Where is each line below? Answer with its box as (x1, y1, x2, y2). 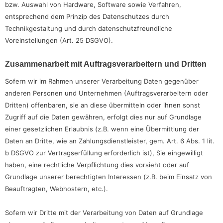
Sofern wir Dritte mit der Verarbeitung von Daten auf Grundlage (5, 209, 203, 217)
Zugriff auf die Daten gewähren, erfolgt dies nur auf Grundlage (5, 113, 202, 121)
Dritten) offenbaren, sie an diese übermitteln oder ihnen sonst (5, 101, 200, 110)
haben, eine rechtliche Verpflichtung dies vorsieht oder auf (5, 161, 189, 169)
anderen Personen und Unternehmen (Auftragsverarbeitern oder (5, 89, 208, 98)
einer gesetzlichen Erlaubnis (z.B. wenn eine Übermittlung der (5, 125, 199, 133)
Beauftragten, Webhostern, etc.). (5, 185, 108, 193)
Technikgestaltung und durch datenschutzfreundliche (5, 24, 172, 32)
